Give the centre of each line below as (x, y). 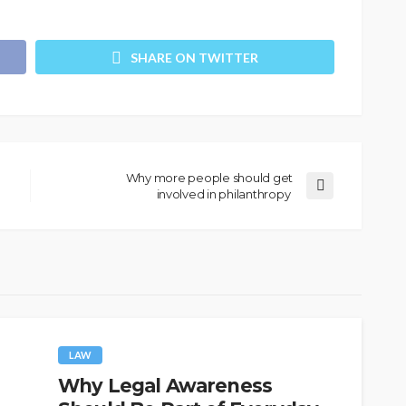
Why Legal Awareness (165, 385)
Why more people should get (209, 177)
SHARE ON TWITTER (194, 57)
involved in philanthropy (224, 193)
